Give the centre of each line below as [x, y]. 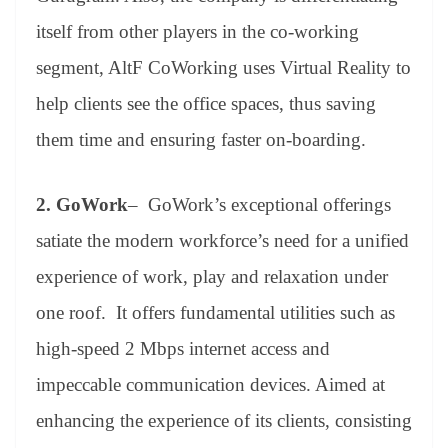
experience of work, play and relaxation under [212, 276]
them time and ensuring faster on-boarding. [201, 140]
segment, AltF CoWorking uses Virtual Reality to [223, 68]
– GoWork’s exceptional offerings [259, 204]
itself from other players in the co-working [197, 32]
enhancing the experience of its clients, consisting [224, 420]
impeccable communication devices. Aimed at [210, 384]
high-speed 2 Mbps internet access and [183, 348]
